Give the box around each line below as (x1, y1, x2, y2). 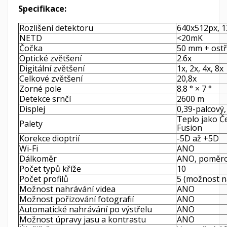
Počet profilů (19, 173, 68, 184)
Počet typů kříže (19, 163, 83, 174)
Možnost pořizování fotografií (19, 193, 134, 205)
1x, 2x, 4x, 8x (177, 62, 223, 74)
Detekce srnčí (19, 93, 71, 104)
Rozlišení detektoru (19, 22, 93, 33)
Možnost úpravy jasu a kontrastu (19, 213, 146, 225)
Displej (19, 103, 45, 115)
